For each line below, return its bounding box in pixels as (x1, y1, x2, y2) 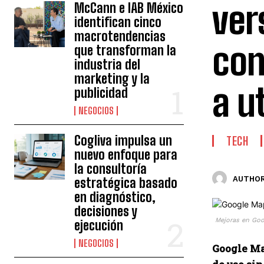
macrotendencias (74, 28, 166, 44)
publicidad (74, 85, 128, 101)
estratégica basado (74, 175, 178, 191)
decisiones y (74, 203, 138, 219)
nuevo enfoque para (74, 147, 178, 163)
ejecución (74, 217, 124, 233)
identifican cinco (74, 14, 162, 30)
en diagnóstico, (74, 189, 156, 205)
